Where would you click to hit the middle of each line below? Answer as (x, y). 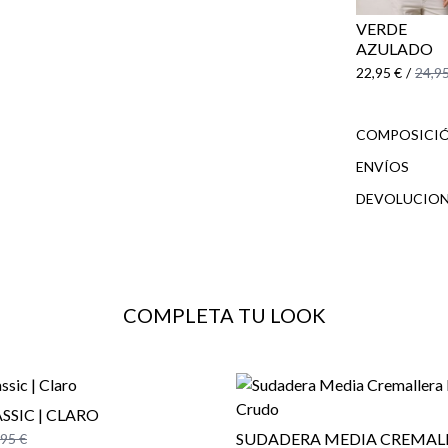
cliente (379, 250)
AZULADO (394, 48)
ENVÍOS (382, 166)
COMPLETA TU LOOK (224, 314)
